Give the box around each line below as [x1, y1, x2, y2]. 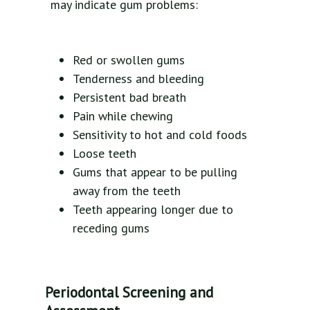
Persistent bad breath [73, 89, 186, 105]
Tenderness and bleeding [73, 70, 204, 86]
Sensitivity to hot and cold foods [73, 126, 247, 143]
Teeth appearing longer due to [73, 201, 233, 217]
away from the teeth [73, 182, 181, 199]
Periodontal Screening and [45, 282, 213, 302]
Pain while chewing [73, 107, 173, 124]
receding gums [73, 219, 149, 236]
